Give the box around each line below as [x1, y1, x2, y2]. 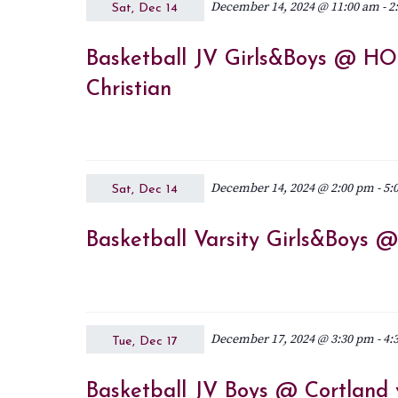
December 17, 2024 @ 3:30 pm [210, 331, 374, 348]
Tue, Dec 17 [112, 334, 179, 348]
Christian [85, 78, 171, 100]
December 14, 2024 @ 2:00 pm [210, 179, 374, 196]
